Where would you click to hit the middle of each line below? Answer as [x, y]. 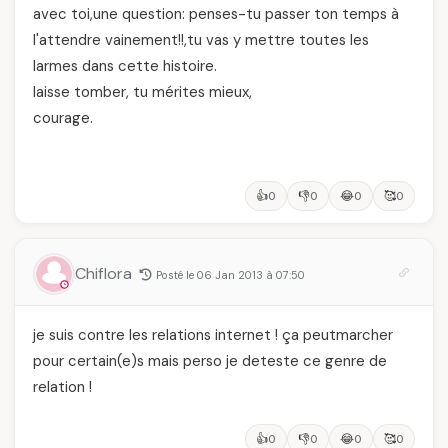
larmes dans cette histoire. [125, 66]
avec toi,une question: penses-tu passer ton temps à [216, 14]
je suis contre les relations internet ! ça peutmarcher [213, 335]
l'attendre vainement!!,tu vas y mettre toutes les [201, 40]
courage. [63, 118]
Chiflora [105, 273]
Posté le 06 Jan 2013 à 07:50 [230, 275]
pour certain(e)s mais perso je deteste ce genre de [210, 361]
